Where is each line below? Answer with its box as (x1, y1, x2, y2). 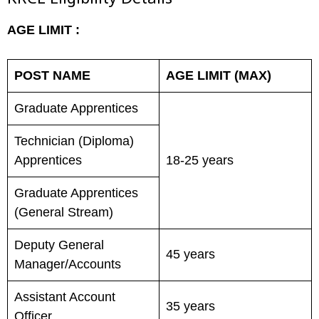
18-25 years (166, 153, 234, 167)
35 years (166, 299, 215, 313)
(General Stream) (14, 205, 113, 219)
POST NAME (14, 68, 90, 83)
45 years (166, 247, 215, 261)
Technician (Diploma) (14, 134, 134, 148)
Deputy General (14, 238, 104, 252)
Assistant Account (14, 290, 115, 304)
